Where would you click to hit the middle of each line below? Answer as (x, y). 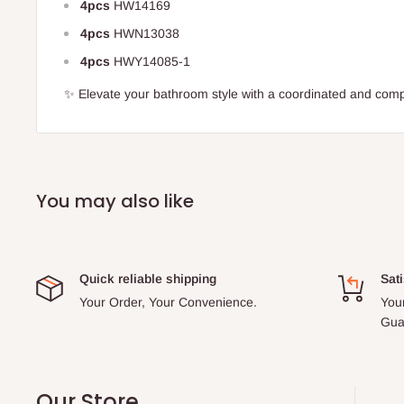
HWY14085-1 (152, 62)
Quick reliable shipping (148, 278)
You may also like (115, 201)
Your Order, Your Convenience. (168, 302)
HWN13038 (147, 34)
